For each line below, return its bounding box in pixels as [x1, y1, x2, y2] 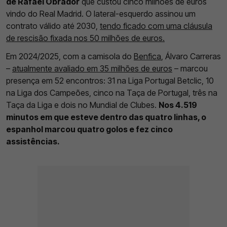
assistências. [6, 136, 60, 147]
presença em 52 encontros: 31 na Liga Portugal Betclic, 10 [6, 75, 214, 86]
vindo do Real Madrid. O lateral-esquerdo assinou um [6, 9, 196, 19]
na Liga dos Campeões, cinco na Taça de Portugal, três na [6, 88, 217, 98]
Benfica [134, 51, 161, 62]
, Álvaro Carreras [161, 51, 221, 62]
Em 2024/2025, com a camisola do [6, 51, 134, 62]
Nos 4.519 [159, 100, 197, 110]
